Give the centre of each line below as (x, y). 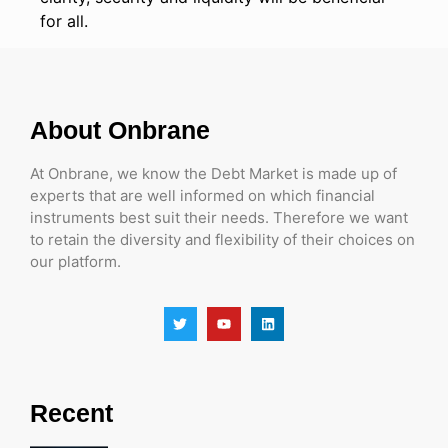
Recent (71, 412)
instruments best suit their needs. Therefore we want (219, 217)
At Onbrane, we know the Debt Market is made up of (213, 173)
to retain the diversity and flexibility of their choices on (222, 239)
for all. (66, 21)
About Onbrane (120, 129)
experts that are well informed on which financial (202, 195)
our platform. (75, 261)
